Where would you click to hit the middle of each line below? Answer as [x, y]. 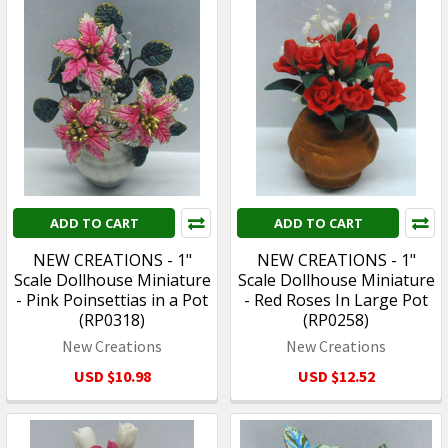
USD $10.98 [112, 375]
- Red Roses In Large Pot [336, 299]
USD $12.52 [336, 375]
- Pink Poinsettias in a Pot [112, 299]
